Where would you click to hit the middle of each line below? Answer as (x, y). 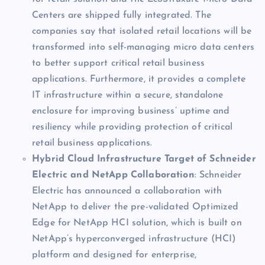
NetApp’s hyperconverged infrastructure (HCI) (134, 239)
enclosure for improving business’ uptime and (131, 112)
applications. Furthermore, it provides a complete (139, 80)
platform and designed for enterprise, (114, 255)
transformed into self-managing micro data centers (143, 48)
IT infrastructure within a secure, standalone (128, 96)
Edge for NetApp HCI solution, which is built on (137, 223)
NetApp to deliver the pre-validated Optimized (135, 207)
